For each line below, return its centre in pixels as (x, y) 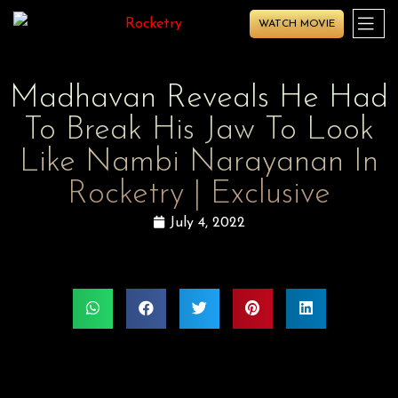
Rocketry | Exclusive (199, 195)
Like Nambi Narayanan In (199, 163)
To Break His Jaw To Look (199, 131)
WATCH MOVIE (296, 24)
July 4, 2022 (207, 223)
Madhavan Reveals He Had (199, 99)
